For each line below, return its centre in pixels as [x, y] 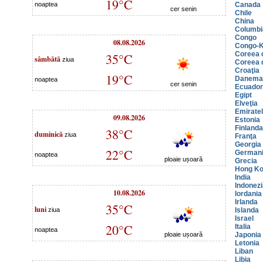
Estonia [247, 120]
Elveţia [246, 103]
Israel [244, 218]
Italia [243, 227]
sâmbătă [48, 59]
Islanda [247, 210]
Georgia [248, 144]
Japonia [248, 235]
